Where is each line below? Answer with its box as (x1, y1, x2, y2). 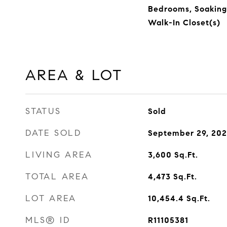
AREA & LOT (25, 66, 123, 84)
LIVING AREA (25, 149, 93, 160)
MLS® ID (25, 215, 70, 225)
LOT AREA (25, 193, 77, 204)
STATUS (25, 106, 61, 117)
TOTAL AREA (25, 171, 89, 182)
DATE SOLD (25, 128, 82, 138)
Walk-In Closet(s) (147, 18, 220, 27)
